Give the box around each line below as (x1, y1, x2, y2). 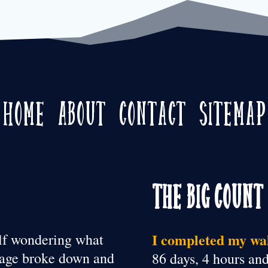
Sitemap (199, 93, 266, 129)
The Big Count (151, 176, 263, 212)
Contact (119, 93, 186, 129)
